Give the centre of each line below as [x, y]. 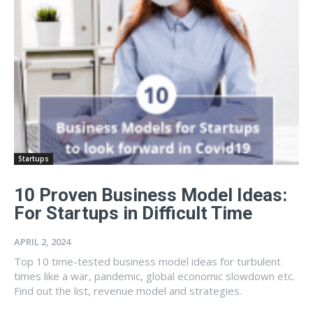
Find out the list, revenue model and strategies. [128, 290]
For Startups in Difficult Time [133, 213]
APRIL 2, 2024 [42, 241]
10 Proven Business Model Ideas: [151, 195]
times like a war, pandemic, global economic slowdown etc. [154, 276]
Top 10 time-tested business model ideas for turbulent [147, 261]
